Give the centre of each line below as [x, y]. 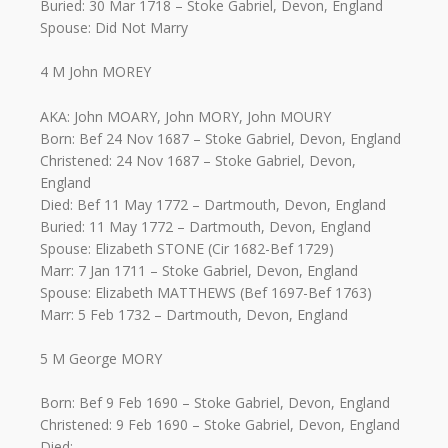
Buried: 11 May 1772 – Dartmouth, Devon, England [205, 226]
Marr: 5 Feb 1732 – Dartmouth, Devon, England [194, 314]
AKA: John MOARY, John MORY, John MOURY [185, 116]
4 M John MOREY [95, 72]
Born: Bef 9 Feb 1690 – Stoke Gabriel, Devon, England [215, 403]
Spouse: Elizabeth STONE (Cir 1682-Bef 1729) [187, 248]
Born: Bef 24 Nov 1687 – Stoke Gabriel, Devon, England [220, 138]
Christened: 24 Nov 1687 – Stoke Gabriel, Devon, [198, 160]
